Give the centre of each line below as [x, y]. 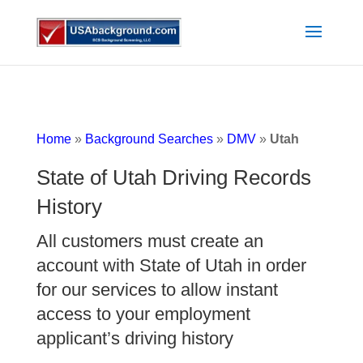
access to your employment [143, 314]
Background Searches [149, 139]
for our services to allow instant [157, 290]
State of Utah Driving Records [173, 177]
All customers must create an [149, 241]
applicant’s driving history [135, 338]
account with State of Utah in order [171, 265]
